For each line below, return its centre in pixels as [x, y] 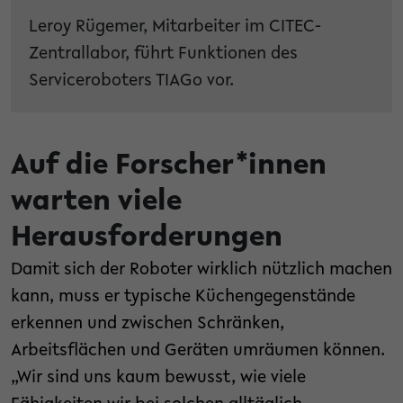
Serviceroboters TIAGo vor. [131, 81]
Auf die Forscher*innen [169, 167]
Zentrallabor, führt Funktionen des [163, 54]
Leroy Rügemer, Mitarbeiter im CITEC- [175, 27]
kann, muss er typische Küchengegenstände [183, 297]
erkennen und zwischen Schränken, [148, 324]
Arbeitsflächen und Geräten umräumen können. [198, 351]
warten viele [96, 203]
